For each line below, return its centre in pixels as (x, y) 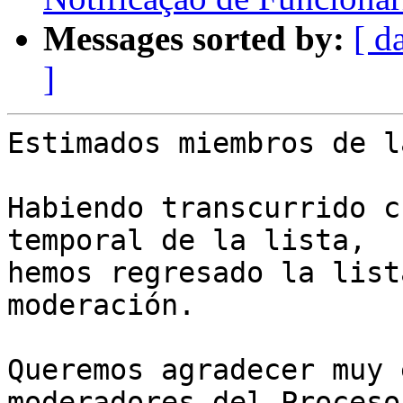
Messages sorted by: (194, 39)
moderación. (101, 305)
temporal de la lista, (195, 241)
